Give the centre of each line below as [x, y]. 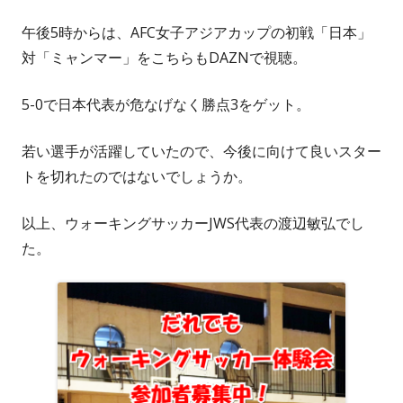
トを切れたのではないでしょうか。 [137, 177]
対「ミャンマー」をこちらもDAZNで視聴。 [164, 58]
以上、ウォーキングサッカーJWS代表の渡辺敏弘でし [193, 224]
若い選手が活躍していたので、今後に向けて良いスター [201, 152]
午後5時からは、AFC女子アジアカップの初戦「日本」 [197, 33]
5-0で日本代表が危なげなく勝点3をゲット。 [166, 105]
